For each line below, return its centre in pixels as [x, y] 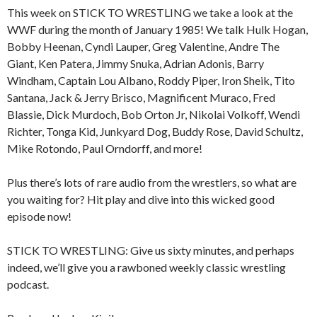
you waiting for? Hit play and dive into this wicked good [141, 200]
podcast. [28, 284]
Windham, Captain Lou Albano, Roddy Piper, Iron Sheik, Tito [151, 81]
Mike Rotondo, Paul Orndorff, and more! [105, 149]
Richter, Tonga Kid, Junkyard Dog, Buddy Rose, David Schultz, [155, 132]
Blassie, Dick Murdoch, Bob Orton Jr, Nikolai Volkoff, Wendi [154, 115]
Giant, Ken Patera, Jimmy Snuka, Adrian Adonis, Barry [136, 64]
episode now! [39, 217]
